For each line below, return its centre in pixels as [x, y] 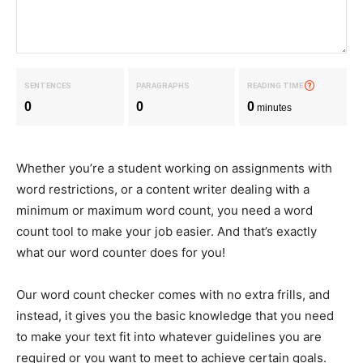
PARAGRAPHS [162, 85]
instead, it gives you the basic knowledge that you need [175, 316]
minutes [273, 108]
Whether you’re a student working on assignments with [174, 168]
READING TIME [276, 85]
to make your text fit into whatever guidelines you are [169, 337]
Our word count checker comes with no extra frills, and [173, 295]
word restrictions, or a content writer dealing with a [163, 189]
